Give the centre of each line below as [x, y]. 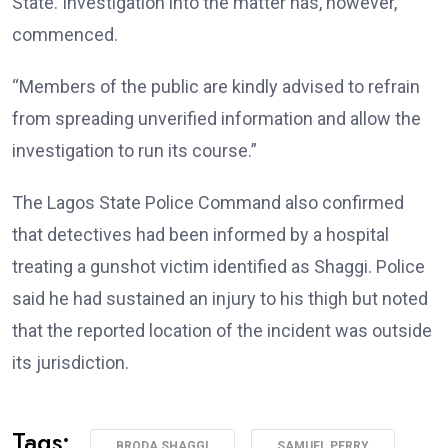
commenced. [65, 35]
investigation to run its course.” [134, 151]
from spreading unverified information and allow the [216, 119]
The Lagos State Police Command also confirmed [208, 203]
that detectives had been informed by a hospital [200, 235]
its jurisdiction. [70, 363]
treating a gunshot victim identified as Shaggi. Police [218, 267]
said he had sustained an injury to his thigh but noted [220, 299]
